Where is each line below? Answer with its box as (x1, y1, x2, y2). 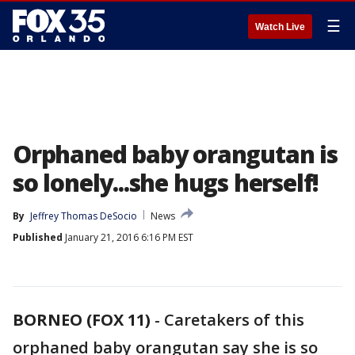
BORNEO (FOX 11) (13, 309, 151, 330)
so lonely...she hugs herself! (13, 166, 319, 199)
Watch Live (255, 21, 305, 32)
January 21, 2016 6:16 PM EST (63, 231, 193, 244)
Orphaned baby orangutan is (13, 138, 338, 170)
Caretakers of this (164, 309, 304, 330)
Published (13, 231, 63, 244)
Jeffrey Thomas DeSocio (30, 209, 137, 223)
